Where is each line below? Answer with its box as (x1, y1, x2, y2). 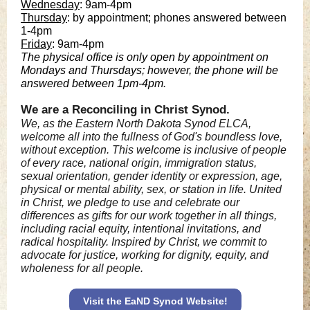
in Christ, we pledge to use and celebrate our (21, 197, 239, 208)
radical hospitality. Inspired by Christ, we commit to (21, 236, 267, 248)
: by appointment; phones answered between (67, 12, 286, 24)
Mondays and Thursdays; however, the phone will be (21, 64, 278, 76)
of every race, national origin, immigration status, (21, 157, 257, 169)
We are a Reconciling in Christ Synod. (21, 103, 230, 116)
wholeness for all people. (21, 262, 143, 274)
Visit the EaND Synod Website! (82, 295, 228, 307)
